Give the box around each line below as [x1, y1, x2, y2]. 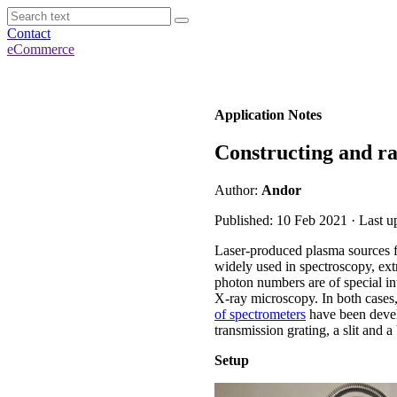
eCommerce [7, 42, 74, 57]
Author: [214, 182, 261, 198]
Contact [7, 26, 51, 41]
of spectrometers [214, 306, 306, 322]
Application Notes [214, 107, 322, 122]
